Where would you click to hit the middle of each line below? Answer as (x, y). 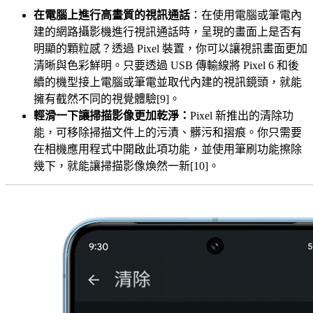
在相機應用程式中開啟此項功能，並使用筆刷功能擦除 (168, 150)
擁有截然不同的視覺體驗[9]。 (107, 99)
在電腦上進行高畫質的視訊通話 (112, 15)
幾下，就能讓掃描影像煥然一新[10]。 (128, 166)
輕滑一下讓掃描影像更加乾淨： (112, 116)
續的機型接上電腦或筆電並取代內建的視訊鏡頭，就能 (168, 82)
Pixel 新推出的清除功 (242, 116)
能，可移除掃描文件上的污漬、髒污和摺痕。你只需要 (168, 133)
